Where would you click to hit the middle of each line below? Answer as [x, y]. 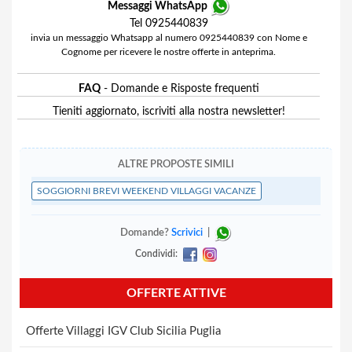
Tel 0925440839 [169, 24]
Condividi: [158, 254]
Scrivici [187, 233]
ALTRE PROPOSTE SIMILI [176, 165]
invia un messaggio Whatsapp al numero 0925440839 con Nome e [169, 38]
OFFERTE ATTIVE [176, 293]
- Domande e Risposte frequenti [180, 89]
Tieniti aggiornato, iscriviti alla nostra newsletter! [169, 112]
